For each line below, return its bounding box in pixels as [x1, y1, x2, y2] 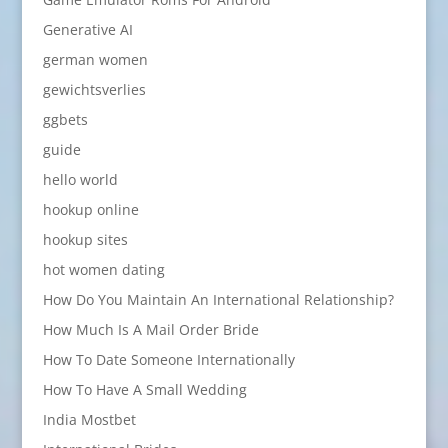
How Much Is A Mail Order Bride [42, 320, 259, 340]
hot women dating [42, 260, 165, 280]
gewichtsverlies [42, 80, 146, 100]
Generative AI [42, 20, 133, 40]
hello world [42, 170, 118, 190]
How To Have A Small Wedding [42, 380, 247, 400]
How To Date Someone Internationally [42, 350, 295, 370]
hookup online [42, 200, 139, 220]
